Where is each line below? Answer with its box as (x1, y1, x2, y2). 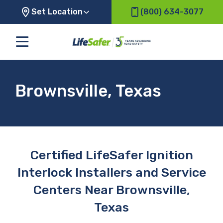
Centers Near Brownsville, (33, 182, 190, 197)
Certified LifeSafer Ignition (30, 147, 193, 162)
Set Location (31, 7, 83, 16)
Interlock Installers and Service (17, 164, 206, 180)
